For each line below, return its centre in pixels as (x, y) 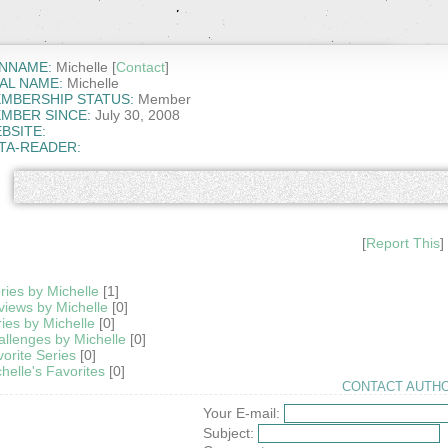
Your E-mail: (241, 413)
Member (162, 99)
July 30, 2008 (135, 115)
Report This (402, 243)
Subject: (228, 433)
